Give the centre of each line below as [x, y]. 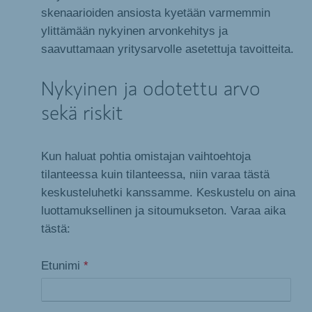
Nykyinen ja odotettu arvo [151, 90]
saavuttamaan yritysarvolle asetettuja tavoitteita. [167, 48]
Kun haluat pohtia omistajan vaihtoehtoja [146, 156]
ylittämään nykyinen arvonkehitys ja [134, 30]
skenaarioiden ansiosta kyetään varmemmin [156, 12]
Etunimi [62, 265]
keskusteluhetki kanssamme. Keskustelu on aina [168, 193]
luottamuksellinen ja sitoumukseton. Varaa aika [163, 211]
